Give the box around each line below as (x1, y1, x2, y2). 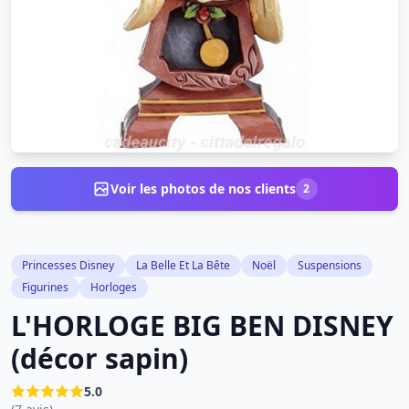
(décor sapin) (11, 340, 188, 377)
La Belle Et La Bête (136, 257, 230, 273)
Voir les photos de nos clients (110, 180, 296, 197)
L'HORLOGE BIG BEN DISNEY (11, 307, 393, 344)
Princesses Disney (22, 257, 114, 273)
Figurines (22, 279, 68, 295)
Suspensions (298, 257, 362, 273)
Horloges (90, 279, 137, 295)
